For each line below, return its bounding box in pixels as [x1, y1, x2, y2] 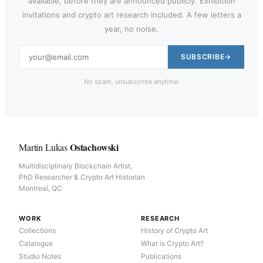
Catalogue [19, 238, 53, 248]
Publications [141, 251, 181, 261]
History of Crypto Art [141, 225, 208, 235]
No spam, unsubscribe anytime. [83, 77, 180, 86]
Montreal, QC [19, 183, 62, 193]
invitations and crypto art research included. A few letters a [22, 9, 241, 19]
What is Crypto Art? [141, 238, 204, 248]
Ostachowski [69, 140, 119, 154]
